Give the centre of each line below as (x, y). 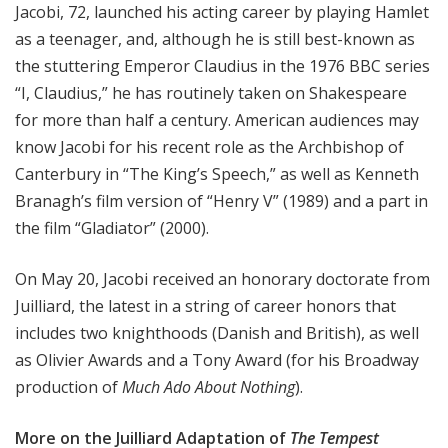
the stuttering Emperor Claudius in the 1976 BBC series (222, 66)
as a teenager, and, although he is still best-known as (215, 39)
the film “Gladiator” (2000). (112, 228)
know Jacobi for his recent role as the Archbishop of (209, 147)
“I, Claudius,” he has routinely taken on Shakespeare (211, 93)
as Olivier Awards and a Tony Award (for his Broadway (217, 360)
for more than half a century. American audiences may (217, 120)
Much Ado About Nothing (208, 387)
